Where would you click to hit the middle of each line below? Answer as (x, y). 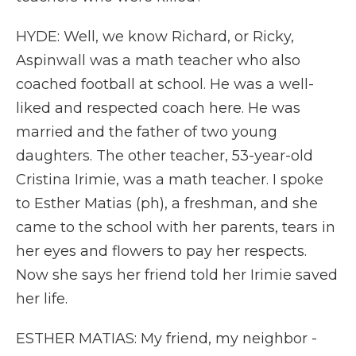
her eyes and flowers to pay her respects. (161, 251)
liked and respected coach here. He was (158, 108)
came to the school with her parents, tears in (176, 227)
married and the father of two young (147, 132)
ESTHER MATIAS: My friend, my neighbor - (166, 339)
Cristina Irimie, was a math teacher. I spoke (170, 180)
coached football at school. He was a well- (165, 84)
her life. (42, 299)
